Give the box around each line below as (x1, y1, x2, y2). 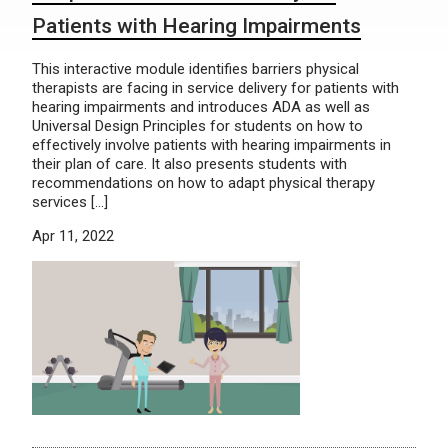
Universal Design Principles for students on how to (32, 117, 363, 135)
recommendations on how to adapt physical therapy (32, 174, 375, 192)
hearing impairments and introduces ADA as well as (32, 98, 370, 116)
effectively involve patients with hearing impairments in (32, 136, 391, 154)
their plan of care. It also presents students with (32, 155, 347, 173)
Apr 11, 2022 (32, 227, 114, 245)
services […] (32, 193, 108, 211)
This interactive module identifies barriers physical (32, 60, 359, 78)
